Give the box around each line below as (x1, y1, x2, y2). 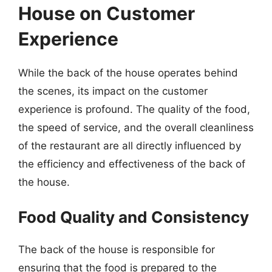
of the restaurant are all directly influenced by (18, 139, 241, 152)
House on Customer (18, 2, 195, 24)
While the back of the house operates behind (18, 66, 238, 79)
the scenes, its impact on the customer (18, 84, 208, 97)
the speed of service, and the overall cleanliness (18, 121, 254, 134)
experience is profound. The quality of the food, (18, 103, 250, 115)
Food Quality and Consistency (18, 208, 249, 226)
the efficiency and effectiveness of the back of (18, 157, 245, 170)
